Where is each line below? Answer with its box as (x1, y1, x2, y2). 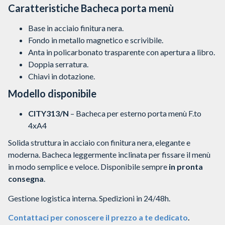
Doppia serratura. (28, 59, 88, 69)
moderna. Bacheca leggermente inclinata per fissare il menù (8, 150, 210, 160)
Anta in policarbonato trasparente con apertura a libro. (28, 47, 215, 57)
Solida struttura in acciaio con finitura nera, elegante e (8, 138, 190, 148)
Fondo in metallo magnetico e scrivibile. (28, 35, 163, 45)
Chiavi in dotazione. (28, 71, 95, 81)
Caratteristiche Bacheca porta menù (8, 2, 174, 15)
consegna (8, 174, 44, 184)
